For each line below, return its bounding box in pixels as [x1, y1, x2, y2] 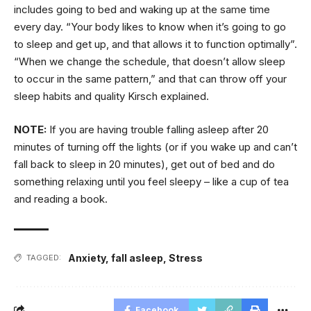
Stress [169, 251, 203, 264]
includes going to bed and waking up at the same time [14, 3, 270, 16]
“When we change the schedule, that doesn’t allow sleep [14, 55, 285, 68]
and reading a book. [14, 192, 108, 205]
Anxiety [68, 251, 106, 264]
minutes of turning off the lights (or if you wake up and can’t [14, 140, 297, 153]
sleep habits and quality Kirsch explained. [14, 90, 209, 103]
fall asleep [111, 251, 163, 264]
